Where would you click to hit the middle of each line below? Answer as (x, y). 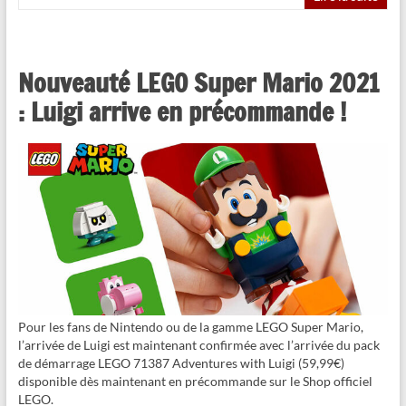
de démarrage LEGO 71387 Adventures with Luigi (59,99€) (181, 363)
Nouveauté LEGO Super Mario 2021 (198, 82)
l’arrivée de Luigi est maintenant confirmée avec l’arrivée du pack (198, 345)
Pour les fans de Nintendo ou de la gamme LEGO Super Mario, (190, 327)
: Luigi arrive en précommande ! (182, 111)
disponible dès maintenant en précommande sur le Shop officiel (195, 382)
